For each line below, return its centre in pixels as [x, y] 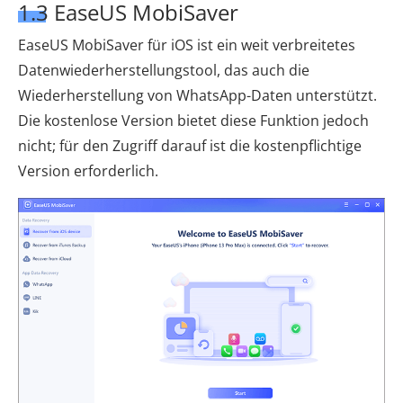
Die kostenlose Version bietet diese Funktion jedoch [193, 121]
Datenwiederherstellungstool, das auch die [164, 71]
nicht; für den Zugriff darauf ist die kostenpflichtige [190, 146]
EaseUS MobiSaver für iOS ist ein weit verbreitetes [187, 45]
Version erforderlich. [88, 171]
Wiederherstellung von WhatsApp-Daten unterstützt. [197, 96]
